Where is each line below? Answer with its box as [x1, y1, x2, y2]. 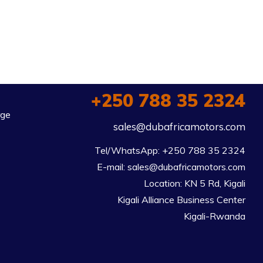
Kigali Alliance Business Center [117, 194, 245, 205]
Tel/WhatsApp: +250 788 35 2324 [94, 144, 245, 156]
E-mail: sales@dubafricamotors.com [96, 161, 245, 173]
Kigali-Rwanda [183, 210, 245, 222]
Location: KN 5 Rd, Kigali [143, 177, 245, 189]
